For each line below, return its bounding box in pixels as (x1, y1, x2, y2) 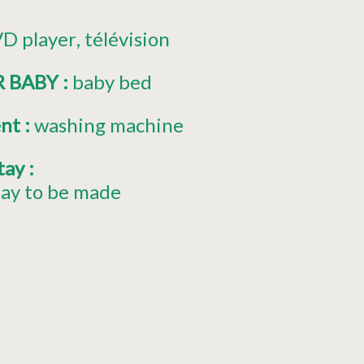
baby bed (72, 69, 152, 93)
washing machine (34, 112, 184, 136)
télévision (84, 26, 170, 50)
